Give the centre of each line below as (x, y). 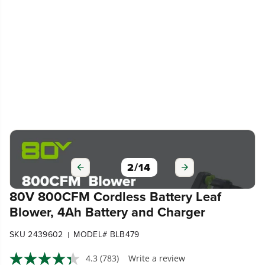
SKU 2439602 (36, 235)
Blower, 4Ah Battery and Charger (107, 211)
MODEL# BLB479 (106, 235)
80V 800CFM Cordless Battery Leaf (115, 196)
